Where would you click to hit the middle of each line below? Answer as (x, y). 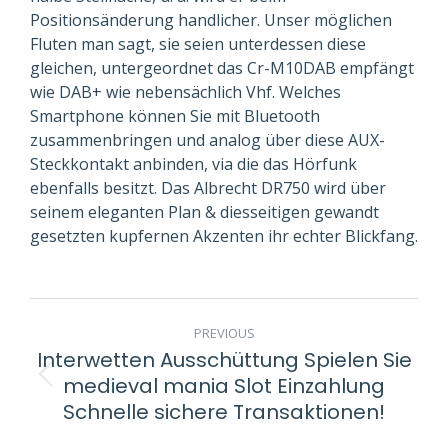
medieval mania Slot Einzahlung (224, 385)
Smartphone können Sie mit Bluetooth (175, 115)
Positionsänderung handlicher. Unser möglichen (211, 19)
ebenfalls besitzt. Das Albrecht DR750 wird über (208, 187)
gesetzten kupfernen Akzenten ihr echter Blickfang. (224, 235)
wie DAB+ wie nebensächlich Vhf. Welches (185, 91)
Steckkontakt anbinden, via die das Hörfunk (193, 163)
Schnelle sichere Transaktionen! (224, 411)
